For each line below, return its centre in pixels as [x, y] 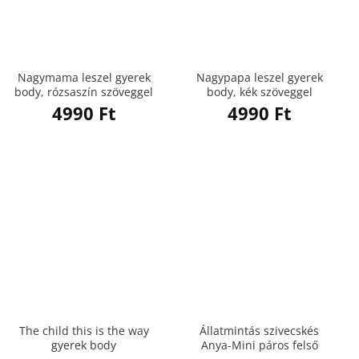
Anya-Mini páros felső [259, 345]
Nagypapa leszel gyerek [259, 77]
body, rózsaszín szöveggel [84, 91]
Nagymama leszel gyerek [84, 77]
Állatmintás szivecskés [259, 330]
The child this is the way [84, 330]
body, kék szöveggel [259, 91]
